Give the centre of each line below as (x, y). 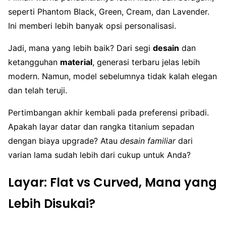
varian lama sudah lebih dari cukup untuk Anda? (99, 155)
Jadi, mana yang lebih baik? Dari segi (80, 48)
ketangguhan (34, 62)
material (76, 62)
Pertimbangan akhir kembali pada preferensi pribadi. (108, 112)
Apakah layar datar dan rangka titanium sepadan (101, 126)
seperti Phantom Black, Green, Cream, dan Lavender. (109, 11)
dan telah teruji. (38, 90)
